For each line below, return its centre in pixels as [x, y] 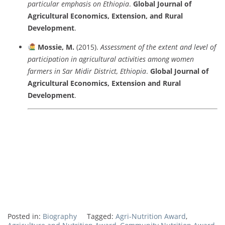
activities [133, 59]
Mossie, [51, 47]
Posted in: [25, 216]
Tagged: [101, 216]
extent [169, 47]
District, [107, 71]
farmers [41, 71]
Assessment [119, 47]
